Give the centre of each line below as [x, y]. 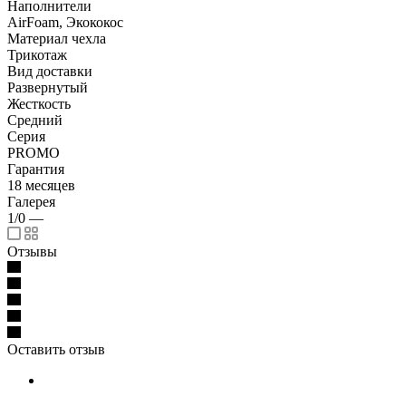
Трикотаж [37, 54]
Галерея [31, 201]
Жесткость [39, 103]
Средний [35, 120]
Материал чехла [57, 38]
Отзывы [32, 251]
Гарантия [36, 169]
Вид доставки [50, 71]
